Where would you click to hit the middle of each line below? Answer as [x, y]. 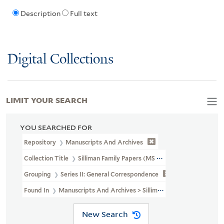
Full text [83, 14]
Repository [41, 142]
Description [40, 14]
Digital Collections [60, 59]
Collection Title [47, 158]
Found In [37, 190]
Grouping [38, 174]
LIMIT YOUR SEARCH [47, 99]
